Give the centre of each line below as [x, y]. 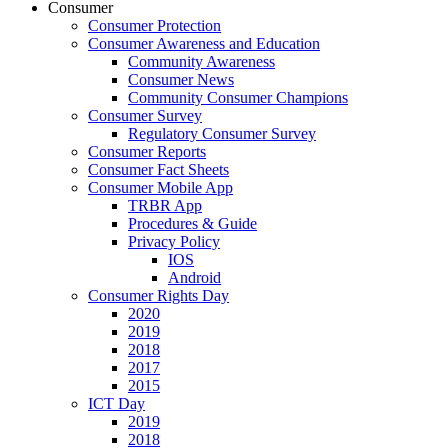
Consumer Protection [154, 25]
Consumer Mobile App [160, 187]
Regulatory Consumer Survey [222, 133]
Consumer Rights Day [158, 295]
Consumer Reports [147, 151]
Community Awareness [201, 61]
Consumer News [181, 79]
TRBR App [165, 205]
